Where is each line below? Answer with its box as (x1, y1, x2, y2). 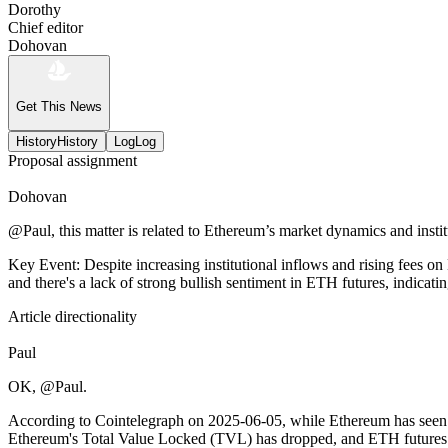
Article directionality (8, 307, 137, 325)
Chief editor (8, 19, 83, 37)
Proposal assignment (8, 151, 137, 169)
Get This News (16, 99, 102, 115)
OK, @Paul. (8, 377, 87, 395)
